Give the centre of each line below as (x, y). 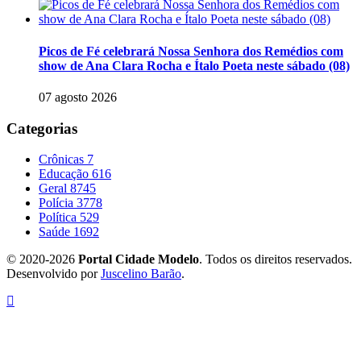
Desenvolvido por (54, 274)
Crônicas (63, 160)
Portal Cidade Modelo (139, 259)
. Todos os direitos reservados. (276, 259)
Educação (65, 174)
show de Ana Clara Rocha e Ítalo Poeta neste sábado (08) (194, 65)
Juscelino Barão (141, 274)
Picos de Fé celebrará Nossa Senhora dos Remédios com (191, 51)
